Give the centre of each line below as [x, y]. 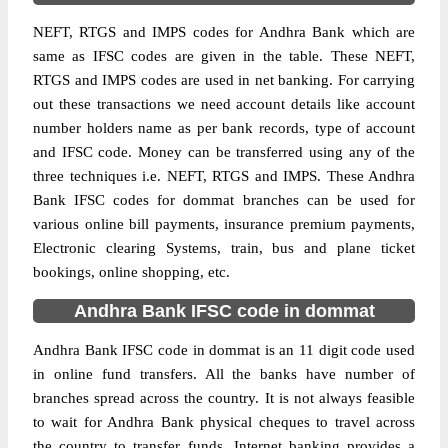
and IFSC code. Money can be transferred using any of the [224, 152]
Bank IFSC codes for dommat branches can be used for [224, 200]
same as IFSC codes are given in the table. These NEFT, [224, 56]
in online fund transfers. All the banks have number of [224, 374]
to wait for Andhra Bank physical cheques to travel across [224, 422]
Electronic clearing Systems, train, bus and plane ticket [224, 248]
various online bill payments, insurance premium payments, [224, 224]
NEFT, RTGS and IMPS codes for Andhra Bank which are [224, 32]
